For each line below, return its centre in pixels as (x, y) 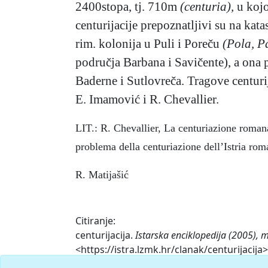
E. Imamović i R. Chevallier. (147, 99)
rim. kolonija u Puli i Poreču (149, 44)
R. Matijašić (102, 175)
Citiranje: (95, 221)
